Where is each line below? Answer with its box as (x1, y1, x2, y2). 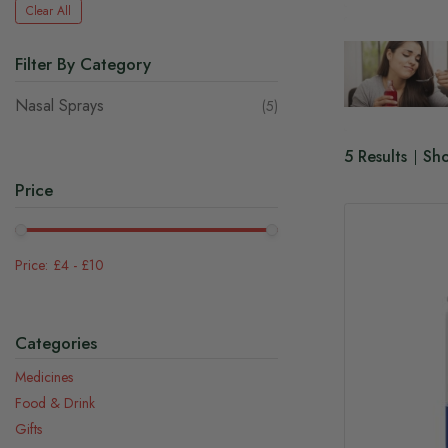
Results (352, 145, 407, 168)
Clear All (26, 2, 71, 20)
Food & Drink (15, 393, 95, 413)
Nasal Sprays (15, 94, 104, 117)
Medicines (15, 367, 73, 387)
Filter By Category (15, 52, 151, 76)
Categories (15, 331, 97, 355)
